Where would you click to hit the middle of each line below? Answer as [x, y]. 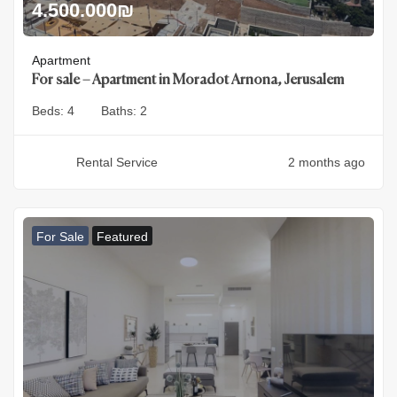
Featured [122, 237]
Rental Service [117, 163]
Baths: [121, 111]
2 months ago [327, 163]
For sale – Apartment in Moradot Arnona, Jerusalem [188, 81]
